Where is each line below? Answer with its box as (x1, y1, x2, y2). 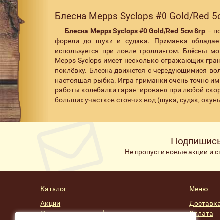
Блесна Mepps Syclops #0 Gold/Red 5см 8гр (65, 27, 206, 35)
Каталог (40, 184, 67, 192)
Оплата (189, 209, 213, 217)
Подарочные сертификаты (40, 209, 127, 217)
